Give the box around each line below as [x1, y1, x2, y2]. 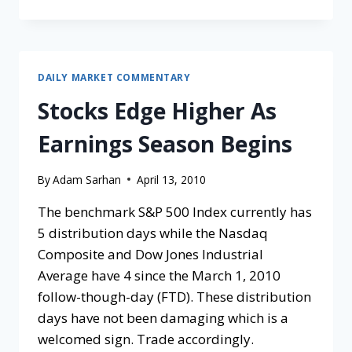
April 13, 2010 [137, 171, 207, 187]
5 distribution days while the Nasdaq [38, 223, 268, 242]
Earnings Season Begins [38, 129, 292, 159]
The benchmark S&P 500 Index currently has [38, 202, 312, 221]
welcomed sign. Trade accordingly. [38, 329, 254, 348]
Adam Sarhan [53, 171, 122, 187]
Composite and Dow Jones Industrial [38, 244, 263, 263]
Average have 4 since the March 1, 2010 [38, 266, 280, 284]
